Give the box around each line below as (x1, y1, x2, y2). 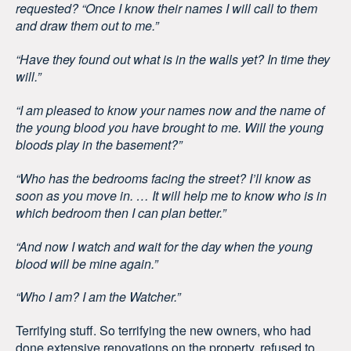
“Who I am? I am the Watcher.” (16, 288, 180, 306)
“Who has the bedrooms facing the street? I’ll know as (16, 168, 311, 187)
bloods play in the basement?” (16, 135, 182, 154)
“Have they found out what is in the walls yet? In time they (16, 50, 330, 69)
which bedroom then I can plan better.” (16, 203, 226, 222)
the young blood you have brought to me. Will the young (16, 118, 324, 136)
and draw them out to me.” (16, 16, 158, 35)
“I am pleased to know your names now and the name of (16, 100, 324, 119)
